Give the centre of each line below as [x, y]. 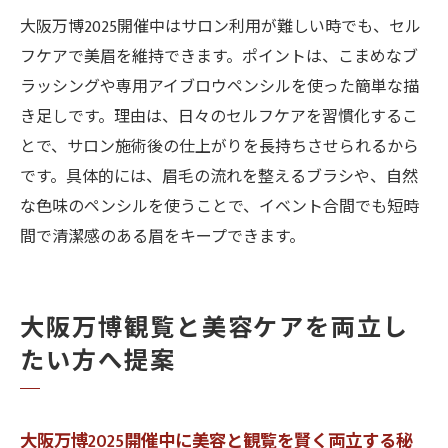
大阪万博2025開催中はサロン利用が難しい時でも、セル [220, 27]
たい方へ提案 [98, 362]
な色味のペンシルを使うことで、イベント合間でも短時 [219, 207]
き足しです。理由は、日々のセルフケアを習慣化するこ [219, 117]
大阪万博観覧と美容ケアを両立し [215, 329]
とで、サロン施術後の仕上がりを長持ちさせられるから [219, 147]
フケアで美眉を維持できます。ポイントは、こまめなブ [219, 57]
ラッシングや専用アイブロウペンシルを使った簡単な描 [219, 87]
